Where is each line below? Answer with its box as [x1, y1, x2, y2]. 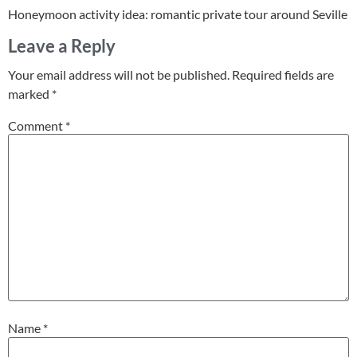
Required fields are [232, 66, 334, 82]
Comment [8, 118, 65, 134]
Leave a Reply [8, 34, 116, 57]
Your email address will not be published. [8, 66, 229, 82]
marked [8, 85, 52, 101]
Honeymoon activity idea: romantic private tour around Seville [8, 6, 347, 22]
